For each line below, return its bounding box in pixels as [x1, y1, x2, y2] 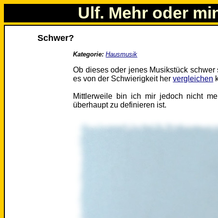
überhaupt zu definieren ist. [73, 101, 167, 109]
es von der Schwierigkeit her [73, 74, 173, 83]
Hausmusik [106, 51, 138, 58]
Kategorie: [73, 51, 104, 58]
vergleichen [173, 74, 214, 83]
